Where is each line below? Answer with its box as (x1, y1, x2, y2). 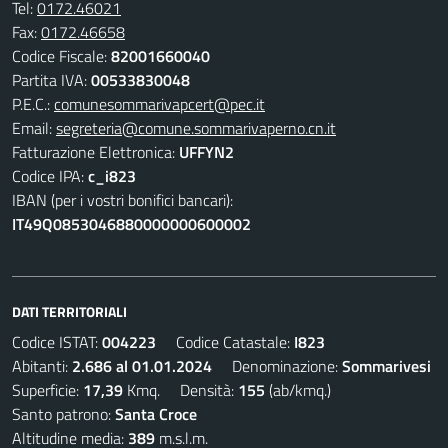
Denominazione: (212, 354, 342, 378)
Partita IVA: (12, 68, 91, 92)
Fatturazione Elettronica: (12, 140, 179, 164)
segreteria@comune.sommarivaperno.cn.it (56, 116, 336, 140)
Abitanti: (12, 354, 72, 378)
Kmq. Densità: (123, 378, 238, 402)
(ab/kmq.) (265, 378, 331, 402)
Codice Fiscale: (12, 44, 111, 68)
